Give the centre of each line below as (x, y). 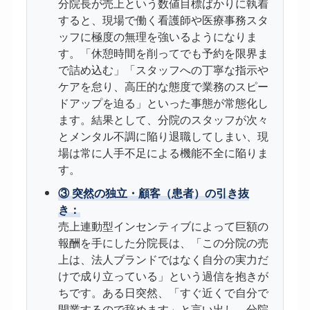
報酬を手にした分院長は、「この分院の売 (163, 243)
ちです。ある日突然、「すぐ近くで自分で (163, 293)
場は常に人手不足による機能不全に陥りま (163, 153)
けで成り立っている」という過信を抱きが (163, 276)
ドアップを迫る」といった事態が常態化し (163, 103)
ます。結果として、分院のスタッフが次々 (163, 120)
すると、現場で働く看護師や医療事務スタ (163, 20)
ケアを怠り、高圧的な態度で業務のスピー (163, 86)
